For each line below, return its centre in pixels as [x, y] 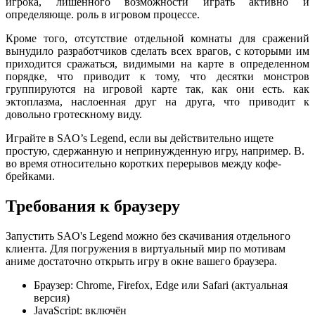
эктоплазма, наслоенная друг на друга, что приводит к [157, 102]
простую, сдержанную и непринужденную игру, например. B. [155, 151]
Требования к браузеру [93, 206]
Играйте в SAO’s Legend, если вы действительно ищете [140, 139]
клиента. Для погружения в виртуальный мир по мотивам [146, 248]
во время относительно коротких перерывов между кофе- [143, 164]
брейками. [30, 176]
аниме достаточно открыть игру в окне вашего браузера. [141, 261]
